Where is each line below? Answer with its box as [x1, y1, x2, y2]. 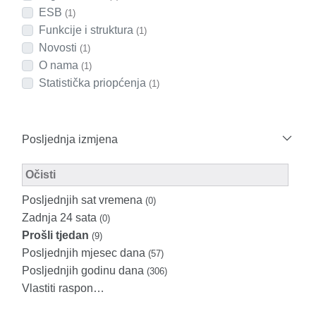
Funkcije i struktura [39, 24, 136, 36]
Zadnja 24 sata [22, 212, 99, 224]
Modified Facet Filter [54, 168, 157, 180]
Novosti [39, 42, 80, 54]
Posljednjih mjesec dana [22, 247, 148, 259]
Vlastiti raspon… [22, 282, 104, 294]
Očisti [25, 169, 56, 181]
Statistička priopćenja [39, 77, 149, 89]
